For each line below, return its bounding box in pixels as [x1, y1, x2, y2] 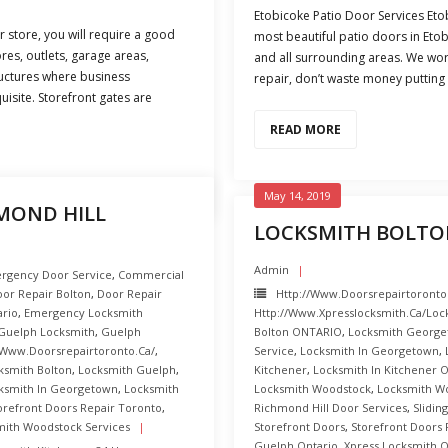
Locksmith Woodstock [254, 381, 371, 396]
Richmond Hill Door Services [254, 400, 407, 415]
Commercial [118, 267, 184, 282]
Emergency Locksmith [24, 305, 143, 320]
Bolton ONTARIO [254, 324, 342, 339]
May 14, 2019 [264, 188, 331, 203]
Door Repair [97, 286, 162, 301]
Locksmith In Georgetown [300, 343, 439, 358]
